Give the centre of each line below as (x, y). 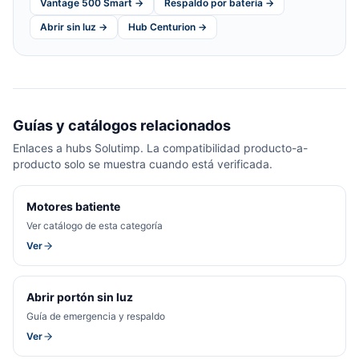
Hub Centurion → (167, 26)
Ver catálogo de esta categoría (95, 225)
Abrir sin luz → (74, 26)
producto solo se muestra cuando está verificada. (143, 163)
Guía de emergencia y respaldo (96, 316)
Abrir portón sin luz (80, 296)
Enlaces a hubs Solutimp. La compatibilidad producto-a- (160, 147)
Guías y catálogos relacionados (122, 125)
